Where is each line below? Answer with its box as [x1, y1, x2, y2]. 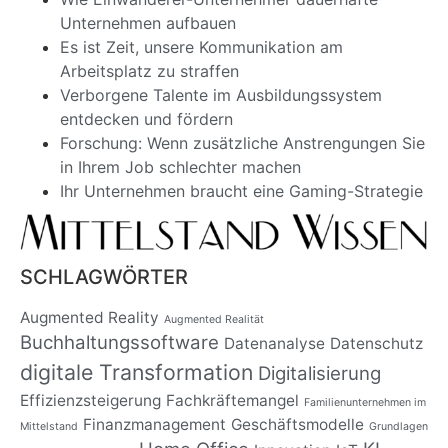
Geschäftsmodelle [231, 415, 364, 435]
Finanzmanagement [83, 415, 226, 435]
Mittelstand [20, 420, 78, 434]
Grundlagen [369, 420, 428, 434]
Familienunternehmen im [304, 396, 426, 410]
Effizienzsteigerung [20, 391, 161, 411]
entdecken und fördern [60, 109, 233, 130]
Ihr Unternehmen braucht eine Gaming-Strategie [60, 181, 423, 202]
